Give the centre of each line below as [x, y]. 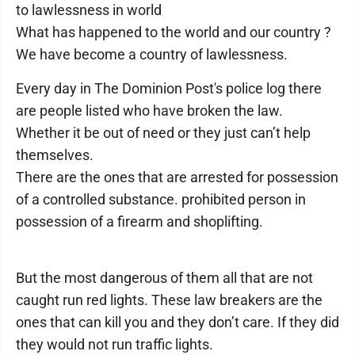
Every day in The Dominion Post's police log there [169, 88]
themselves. [55, 155]
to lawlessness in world [89, 10]
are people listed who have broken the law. [149, 111]
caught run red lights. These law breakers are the [169, 300]
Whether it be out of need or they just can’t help [163, 133]
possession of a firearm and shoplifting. [139, 221]
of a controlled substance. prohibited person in [161, 199]
